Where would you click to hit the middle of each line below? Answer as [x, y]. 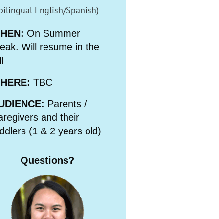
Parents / [67, 103]
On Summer [53, 33]
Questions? [48, 160]
